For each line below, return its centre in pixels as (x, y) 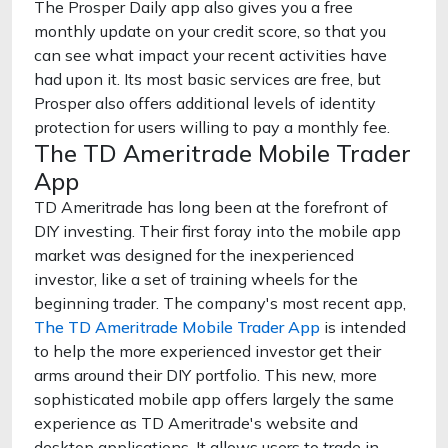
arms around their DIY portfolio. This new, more (205, 375)
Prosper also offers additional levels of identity (205, 103)
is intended (363, 327)
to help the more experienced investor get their (207, 351)
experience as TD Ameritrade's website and (196, 423)
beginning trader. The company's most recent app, (220, 303)
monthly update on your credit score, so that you (210, 31)
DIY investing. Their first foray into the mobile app (217, 231)
